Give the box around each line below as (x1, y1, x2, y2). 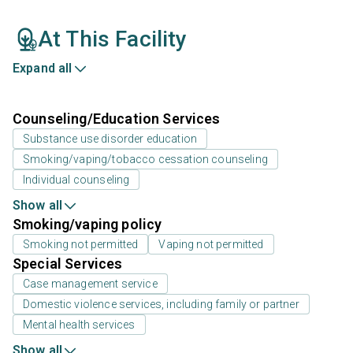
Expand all (13, 61, 72, 76)
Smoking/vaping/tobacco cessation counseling (23, 153, 268, 166)
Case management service (23, 277, 158, 291)
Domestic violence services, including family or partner (23, 298, 299, 311)
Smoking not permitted (23, 238, 139, 251)
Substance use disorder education (23, 132, 198, 146)
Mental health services (23, 318, 136, 332)
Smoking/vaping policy (13, 216, 162, 233)
